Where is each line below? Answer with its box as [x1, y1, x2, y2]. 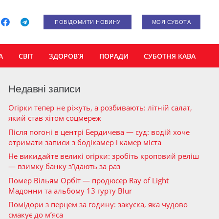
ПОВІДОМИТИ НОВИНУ [55, 19, 121, 25]
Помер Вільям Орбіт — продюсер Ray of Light [8, 175, 169, 185]
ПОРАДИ [99, 51, 129, 61]
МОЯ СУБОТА [152, 19, 191, 25]
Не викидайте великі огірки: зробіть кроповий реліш [8, 151, 199, 161]
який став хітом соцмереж [8, 113, 102, 123]
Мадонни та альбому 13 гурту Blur [8, 185, 132, 196]
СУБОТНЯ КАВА [144, 51, 196, 61]
